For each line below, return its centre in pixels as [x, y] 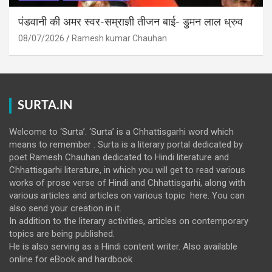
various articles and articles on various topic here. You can [127, 195]
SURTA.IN [45, 105]
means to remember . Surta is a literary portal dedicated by [126, 144]
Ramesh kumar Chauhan [119, 38]
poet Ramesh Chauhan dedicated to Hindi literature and [119, 157]
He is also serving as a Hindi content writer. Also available [123, 246]
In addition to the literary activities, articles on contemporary [129, 221]
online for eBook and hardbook [71, 259]
